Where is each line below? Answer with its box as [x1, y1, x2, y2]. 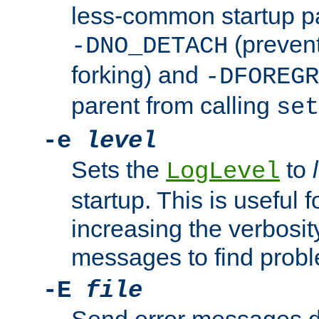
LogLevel [166, 158, 280, 186]
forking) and [71, 61, 205, 89]
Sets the [71, 156, 166, 184]
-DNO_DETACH [71, 33, 228, 61]
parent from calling [71, 92, 276, 120]
